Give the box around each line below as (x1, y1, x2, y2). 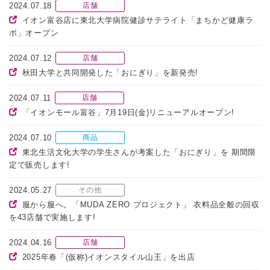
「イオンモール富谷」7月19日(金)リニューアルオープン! (22, 108, 235, 118)
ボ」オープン (9, 28, 59, 38)
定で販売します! (9, 160, 70, 170)
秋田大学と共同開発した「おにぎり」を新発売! (22, 68, 199, 78)
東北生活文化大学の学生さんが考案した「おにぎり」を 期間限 (22, 148, 257, 157)
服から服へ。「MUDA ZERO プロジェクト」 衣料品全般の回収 (22, 200, 260, 210)
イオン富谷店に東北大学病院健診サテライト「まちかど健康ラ (22, 16, 254, 25)
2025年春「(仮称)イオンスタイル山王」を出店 (22, 253, 195, 262)
